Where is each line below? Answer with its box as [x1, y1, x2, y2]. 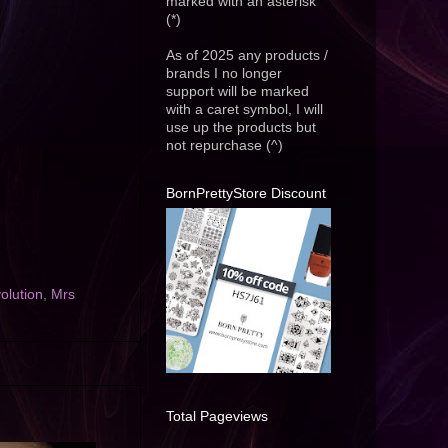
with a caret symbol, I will [166, 102, 323, 118]
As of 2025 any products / [166, 48, 328, 64]
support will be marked [166, 84, 309, 100]
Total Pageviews [166, 408, 268, 425]
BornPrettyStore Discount [166, 185, 326, 202]
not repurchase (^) [166, 138, 283, 154]
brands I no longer [166, 66, 282, 82]
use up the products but [166, 120, 316, 136]
